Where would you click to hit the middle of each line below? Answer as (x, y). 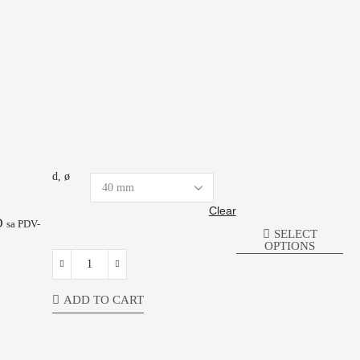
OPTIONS (290, 246)
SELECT (295, 234)
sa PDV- (23, 225)
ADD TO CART (103, 299)
